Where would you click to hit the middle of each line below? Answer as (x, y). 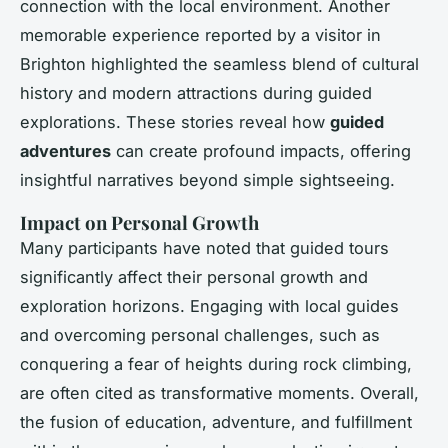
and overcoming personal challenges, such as (200, 334)
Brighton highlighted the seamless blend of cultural (219, 63)
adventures (65, 150)
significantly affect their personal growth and (194, 276)
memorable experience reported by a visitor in (200, 34)
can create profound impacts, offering (261, 150)
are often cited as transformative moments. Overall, (219, 392)
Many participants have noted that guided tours (204, 247)
